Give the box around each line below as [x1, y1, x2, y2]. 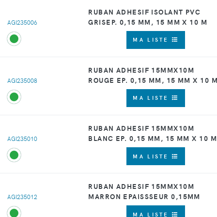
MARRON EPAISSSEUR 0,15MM [88, 191, 201, 201]
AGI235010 [7, 135, 37, 143]
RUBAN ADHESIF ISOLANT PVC [88, 6, 201, 16]
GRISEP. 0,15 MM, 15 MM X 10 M [88, 16, 208, 27]
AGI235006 [7, 18, 37, 26]
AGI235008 [7, 76, 37, 84]
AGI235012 [7, 193, 37, 201]
